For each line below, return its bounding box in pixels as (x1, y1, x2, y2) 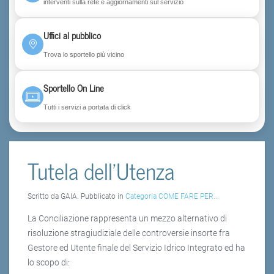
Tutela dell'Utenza (28, 152, 174, 189)
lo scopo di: (28, 257, 70, 268)
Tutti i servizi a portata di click (43, 103, 131, 111)
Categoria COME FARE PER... (125, 192, 219, 201)
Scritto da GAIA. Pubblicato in (28, 192, 125, 201)
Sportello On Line (43, 80, 104, 95)
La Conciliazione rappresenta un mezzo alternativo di (28, 213, 227, 224)
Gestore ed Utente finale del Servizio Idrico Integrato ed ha (28, 243, 245, 253)
